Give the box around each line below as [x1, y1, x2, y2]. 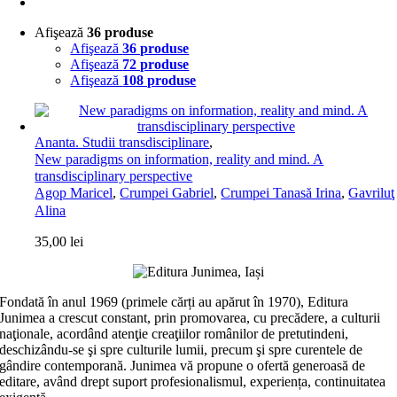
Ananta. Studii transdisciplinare [35, 135, 210, 150]
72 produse [122, 57, 190, 72]
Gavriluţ [348, 185, 395, 200]
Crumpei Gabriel [120, 185, 214, 200]
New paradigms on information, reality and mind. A [35, 152, 324, 167]
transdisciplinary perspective [35, 168, 193, 183]
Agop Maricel [35, 185, 113, 200]
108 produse [122, 73, 197, 88]
